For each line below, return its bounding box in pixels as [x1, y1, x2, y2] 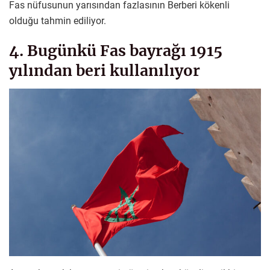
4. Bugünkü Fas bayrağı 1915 [9, 41, 222, 61]
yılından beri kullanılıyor [9, 61, 200, 81]
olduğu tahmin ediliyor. [9, 14, 106, 27]
